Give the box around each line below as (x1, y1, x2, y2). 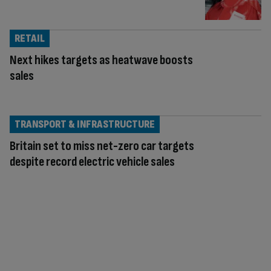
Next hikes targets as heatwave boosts (10, 51, 193, 68)
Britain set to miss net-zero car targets (10, 137, 194, 154)
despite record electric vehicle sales (10, 153, 175, 170)
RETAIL (15, 31, 45, 45)
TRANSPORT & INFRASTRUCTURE (15, 117, 155, 131)
